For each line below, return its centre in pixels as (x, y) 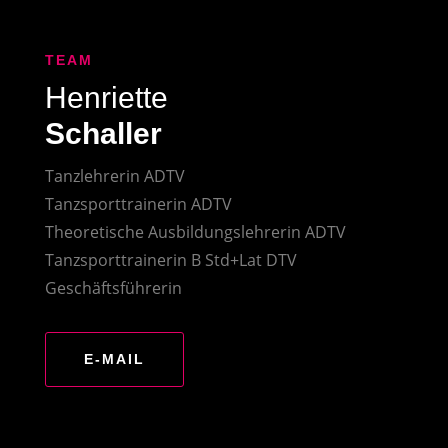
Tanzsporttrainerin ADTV (138, 203)
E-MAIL (114, 358)
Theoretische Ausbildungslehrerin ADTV (195, 231)
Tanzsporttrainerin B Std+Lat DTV (170, 259)
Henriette (106, 97)
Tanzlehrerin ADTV (114, 175)
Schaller (103, 133)
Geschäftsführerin (113, 287)
